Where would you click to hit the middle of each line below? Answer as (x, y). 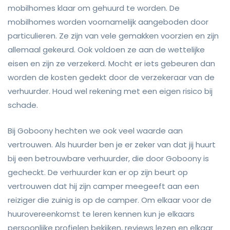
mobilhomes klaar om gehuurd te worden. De (94, 8)
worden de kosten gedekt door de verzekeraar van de (111, 78)
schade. (23, 105)
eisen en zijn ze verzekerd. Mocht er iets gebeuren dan (111, 64)
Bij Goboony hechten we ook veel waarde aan (95, 130)
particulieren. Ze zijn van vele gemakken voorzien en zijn (113, 36)
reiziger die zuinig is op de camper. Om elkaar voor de (110, 200)
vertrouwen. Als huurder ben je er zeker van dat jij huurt (112, 144)
